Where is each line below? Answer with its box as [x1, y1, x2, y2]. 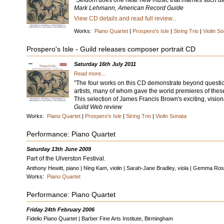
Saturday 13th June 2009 [26, 146, 91, 152]
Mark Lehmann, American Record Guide [74, 4, 184, 11]
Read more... [74, 70, 106, 76]
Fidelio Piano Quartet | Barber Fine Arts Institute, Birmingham [26, 215, 173, 221]
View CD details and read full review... [74, 15, 177, 22]
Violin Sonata [155, 113, 187, 119]
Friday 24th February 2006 [26, 206, 95, 212]
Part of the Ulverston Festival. [26, 155, 106, 162]
